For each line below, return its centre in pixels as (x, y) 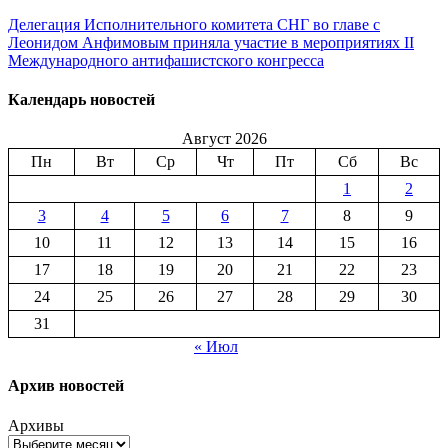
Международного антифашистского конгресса (166, 60)
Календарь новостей (81, 99)
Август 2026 (224, 139)
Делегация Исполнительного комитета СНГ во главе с (194, 24)
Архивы (36, 425)
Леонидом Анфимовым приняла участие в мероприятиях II (211, 42)
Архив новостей (66, 386)
